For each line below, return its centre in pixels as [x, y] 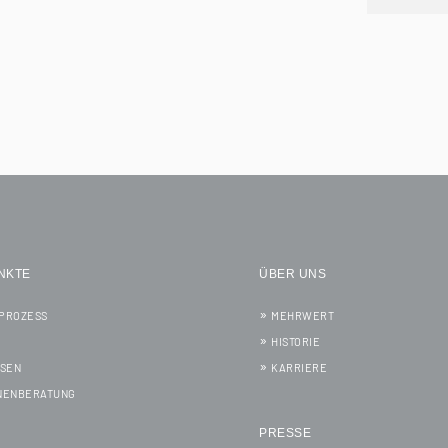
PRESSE [285, 432]
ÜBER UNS [293, 273]
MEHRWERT [303, 315]
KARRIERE [299, 367]
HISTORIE [296, 341]
